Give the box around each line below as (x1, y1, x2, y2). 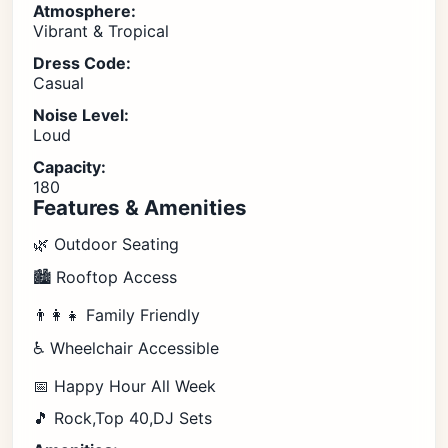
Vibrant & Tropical (33, 21, 169, 41)
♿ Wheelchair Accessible (33, 338, 219, 358)
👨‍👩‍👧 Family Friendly (33, 305, 200, 325)
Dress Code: (33, 53, 131, 73)
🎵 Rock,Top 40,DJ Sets (33, 408, 212, 428)
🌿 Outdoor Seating (33, 234, 179, 254)
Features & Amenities (33, 195, 247, 220)
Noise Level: (33, 105, 129, 125)
